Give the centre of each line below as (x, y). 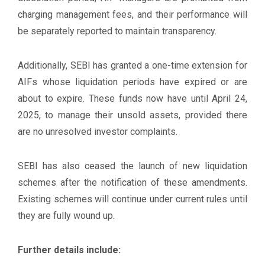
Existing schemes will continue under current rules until (132, 199)
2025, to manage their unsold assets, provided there (132, 115)
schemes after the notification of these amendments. (132, 182)
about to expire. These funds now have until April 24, (132, 98)
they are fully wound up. (66, 216)
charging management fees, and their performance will (132, 14)
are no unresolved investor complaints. (98, 132)
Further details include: (69, 250)
